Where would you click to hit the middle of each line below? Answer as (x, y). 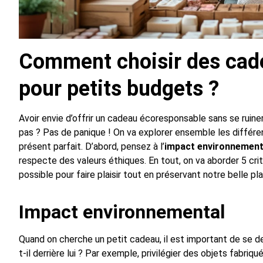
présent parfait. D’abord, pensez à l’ (92, 147)
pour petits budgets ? (119, 89)
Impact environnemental (122, 212)
